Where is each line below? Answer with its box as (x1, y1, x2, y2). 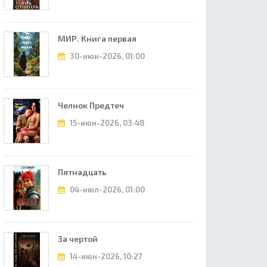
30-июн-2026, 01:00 (68, 51, 145, 61)
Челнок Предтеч (58, 100, 124, 110)
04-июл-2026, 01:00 (68, 185, 145, 194)
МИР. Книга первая (58, 33, 136, 44)
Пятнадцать (58, 167, 107, 177)
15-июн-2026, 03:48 (68, 118, 145, 128)
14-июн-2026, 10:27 (68, 252, 142, 261)
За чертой (58, 234, 98, 244)
